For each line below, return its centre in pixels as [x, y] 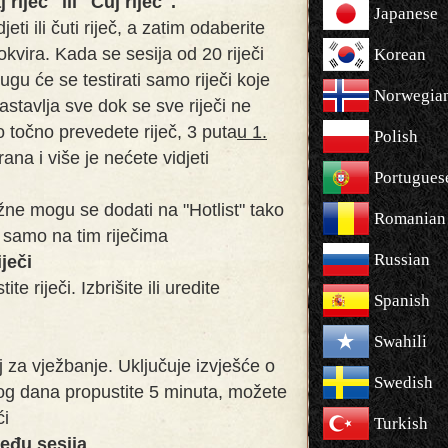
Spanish [402, 300]
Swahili [400, 341]
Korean [400, 54]
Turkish [401, 423]
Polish [396, 136]
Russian [402, 259]
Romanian [410, 218]
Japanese [406, 13]
